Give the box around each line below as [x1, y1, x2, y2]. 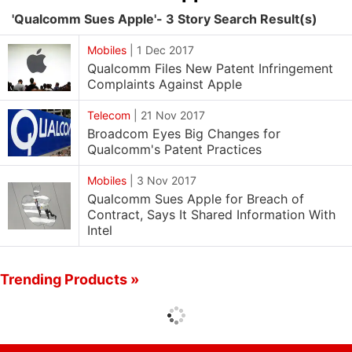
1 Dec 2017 [137, 43, 194, 57]
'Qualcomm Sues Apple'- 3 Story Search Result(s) [12, 11, 317, 27]
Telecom [87, 108, 130, 122]
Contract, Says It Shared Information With [87, 207, 335, 222]
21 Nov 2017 [141, 108, 205, 122]
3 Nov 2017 [137, 174, 196, 187]
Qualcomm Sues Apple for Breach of [87, 191, 304, 207]
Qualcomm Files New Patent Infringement [87, 60, 333, 76]
